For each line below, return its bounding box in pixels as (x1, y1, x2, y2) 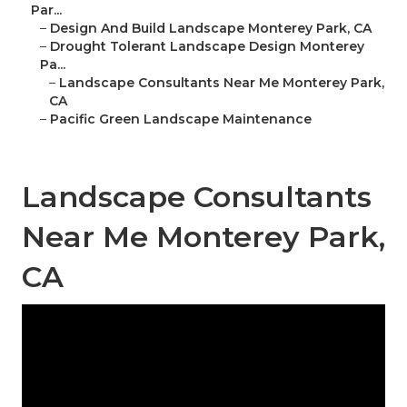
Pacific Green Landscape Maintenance (50, 111, 312, 128)
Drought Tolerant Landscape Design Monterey (50, 38, 364, 55)
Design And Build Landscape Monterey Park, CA (50, 20, 372, 37)
